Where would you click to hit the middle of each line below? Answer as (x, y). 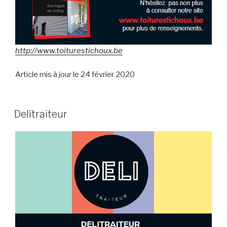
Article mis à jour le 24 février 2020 (75, 74)
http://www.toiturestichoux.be (69, 51)
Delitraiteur (41, 114)
